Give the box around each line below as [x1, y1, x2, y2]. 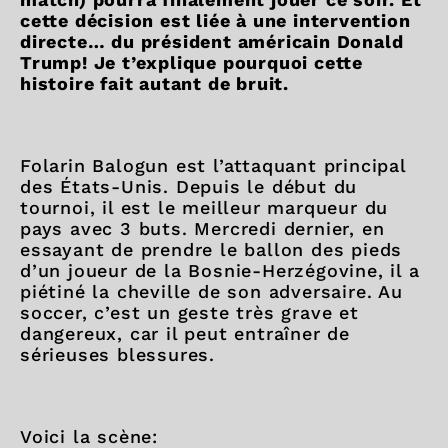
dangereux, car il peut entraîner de [20, 323, 350, 344]
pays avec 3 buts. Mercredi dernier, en [20, 218, 385, 239]
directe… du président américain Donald [20, 31, 404, 52]
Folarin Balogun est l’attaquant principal [20, 155, 406, 176]
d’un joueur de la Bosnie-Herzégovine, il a [20, 260, 420, 281]
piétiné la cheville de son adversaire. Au [20, 281, 403, 302]
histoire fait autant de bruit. [20, 73, 290, 94]
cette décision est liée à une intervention [20, 10, 411, 31]
